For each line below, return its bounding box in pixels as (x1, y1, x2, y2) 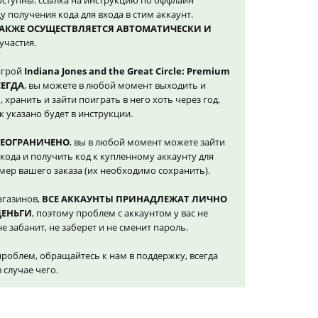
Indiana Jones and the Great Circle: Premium (24, 65, 230, 77)
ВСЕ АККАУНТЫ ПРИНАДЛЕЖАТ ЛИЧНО (42, 192, 227, 205)
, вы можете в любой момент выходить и (24, 79, 206, 92)
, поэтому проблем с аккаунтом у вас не (32, 207, 208, 219)
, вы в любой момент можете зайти (70, 136, 225, 148)
